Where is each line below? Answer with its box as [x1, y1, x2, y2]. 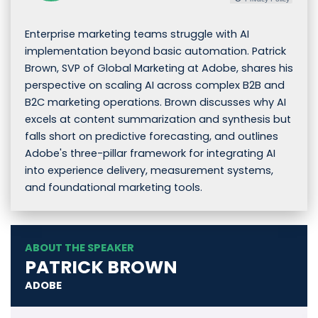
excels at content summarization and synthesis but [25, 112, 291, 127]
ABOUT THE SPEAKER [25, 241, 134, 256]
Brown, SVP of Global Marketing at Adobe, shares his [25, 61, 293, 76]
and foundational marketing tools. [25, 180, 202, 195]
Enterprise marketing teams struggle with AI [25, 27, 249, 42]
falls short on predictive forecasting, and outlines [25, 129, 278, 144]
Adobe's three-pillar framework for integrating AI [25, 146, 275, 161]
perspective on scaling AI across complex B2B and [25, 78, 285, 93]
